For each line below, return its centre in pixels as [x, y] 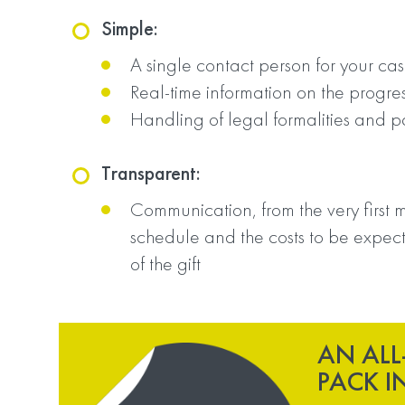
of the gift [165, 264]
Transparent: [151, 173]
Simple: [130, 28]
